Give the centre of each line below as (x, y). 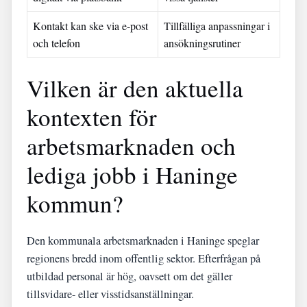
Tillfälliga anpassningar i (217, 26)
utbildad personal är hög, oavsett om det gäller (130, 276)
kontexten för (92, 117)
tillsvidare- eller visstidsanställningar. (110, 294)
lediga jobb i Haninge (132, 174)
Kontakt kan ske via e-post (90, 26)
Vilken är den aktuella (135, 88)
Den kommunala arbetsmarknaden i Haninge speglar (143, 241)
